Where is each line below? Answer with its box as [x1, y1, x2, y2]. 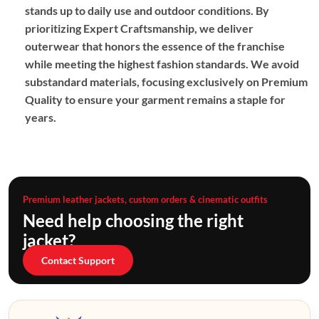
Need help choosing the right [23, 210, 244, 231]
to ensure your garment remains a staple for [63, 93, 286, 107]
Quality [25, 93, 63, 107]
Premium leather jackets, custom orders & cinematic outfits [23, 194, 268, 206]
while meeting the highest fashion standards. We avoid [25, 57, 299, 71]
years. [25, 110, 56, 125]
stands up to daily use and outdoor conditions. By [25, 4, 269, 18]
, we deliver [194, 21, 253, 36]
